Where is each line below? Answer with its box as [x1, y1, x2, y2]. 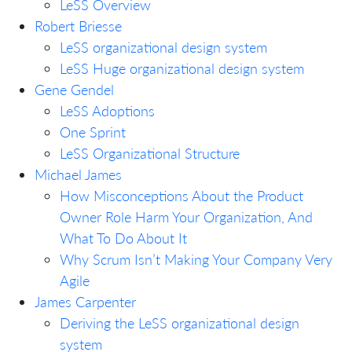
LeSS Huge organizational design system [60, 59, 304, 77]
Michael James [35, 165, 122, 183]
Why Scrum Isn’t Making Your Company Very [60, 250, 332, 268]
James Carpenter [35, 292, 136, 310]
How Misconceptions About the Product [60, 186, 303, 204]
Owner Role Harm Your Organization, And [60, 207, 313, 225]
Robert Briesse [35, 16, 122, 35]
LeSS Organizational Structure [60, 144, 240, 162]
